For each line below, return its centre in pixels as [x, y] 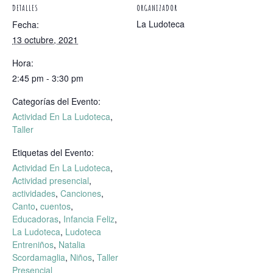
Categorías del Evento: [56, 101]
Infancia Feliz [89, 219]
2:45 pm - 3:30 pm [48, 78]
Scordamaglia [39, 257]
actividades [34, 193]
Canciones [81, 193]
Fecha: [26, 25]
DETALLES [25, 8]
